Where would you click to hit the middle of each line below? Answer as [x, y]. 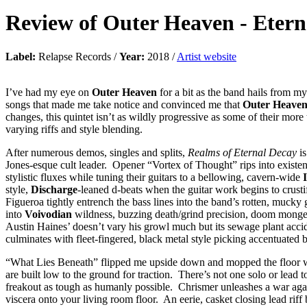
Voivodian [50, 214]
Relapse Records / [77, 56]
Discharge [54, 189]
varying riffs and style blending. [79, 129]
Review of [54, 23]
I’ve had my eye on [49, 92]
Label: [21, 56]
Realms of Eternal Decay [242, 152]
